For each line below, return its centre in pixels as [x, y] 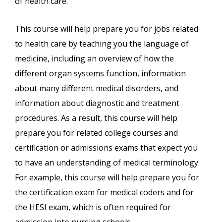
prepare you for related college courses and [96, 133]
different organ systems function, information [100, 74]
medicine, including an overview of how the [94, 59]
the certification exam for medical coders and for [104, 193]
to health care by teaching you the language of [102, 44]
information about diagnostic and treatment [97, 103]
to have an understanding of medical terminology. [107, 163]
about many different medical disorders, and [97, 88]
